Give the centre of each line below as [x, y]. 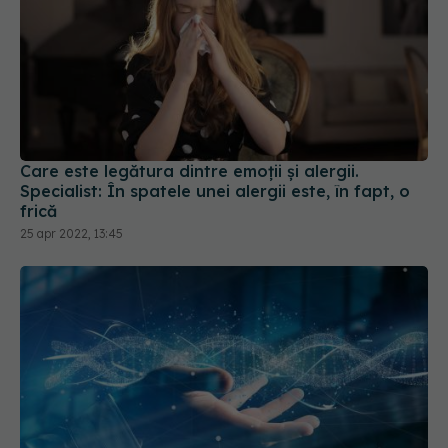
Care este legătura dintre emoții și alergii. [189, 170]
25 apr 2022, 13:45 [71, 233]
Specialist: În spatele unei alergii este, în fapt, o [215, 190]
